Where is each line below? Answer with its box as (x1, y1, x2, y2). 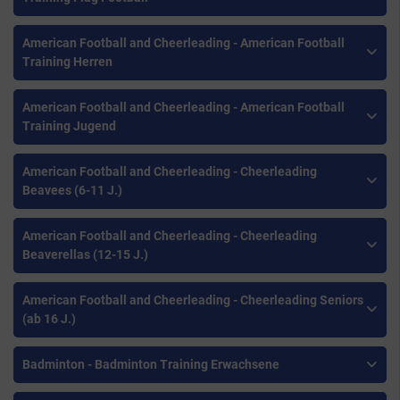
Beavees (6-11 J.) (22, 183, 122, 198)
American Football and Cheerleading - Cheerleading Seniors (22, 293, 363, 308)
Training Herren (22, 54, 112, 70)
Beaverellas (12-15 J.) (22, 247, 148, 262)
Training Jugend (22, 119, 116, 134)
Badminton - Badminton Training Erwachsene (22, 357, 279, 372)
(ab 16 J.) (22, 312, 76, 327)
